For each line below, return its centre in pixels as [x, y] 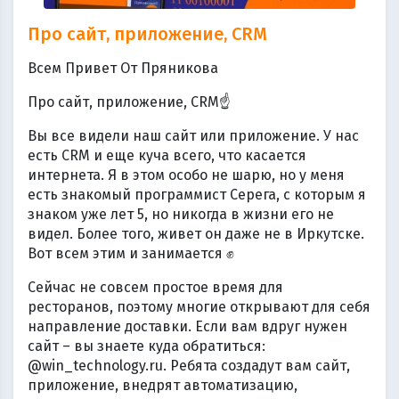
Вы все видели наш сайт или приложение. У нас [193, 136]
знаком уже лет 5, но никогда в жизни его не [181, 214]
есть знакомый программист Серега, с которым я [197, 195]
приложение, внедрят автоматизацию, [163, 385]
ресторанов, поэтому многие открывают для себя [199, 307]
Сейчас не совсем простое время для [155, 287]
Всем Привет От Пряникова [123, 68]
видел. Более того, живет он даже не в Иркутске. [196, 234]
